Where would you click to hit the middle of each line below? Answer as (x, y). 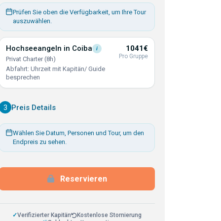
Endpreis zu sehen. (40, 142)
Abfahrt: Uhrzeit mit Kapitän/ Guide (55, 69)
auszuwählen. (32, 21)
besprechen (23, 77)
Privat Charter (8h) (31, 59)
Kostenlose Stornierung (109, 215)
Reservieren (83, 179)
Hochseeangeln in (39, 48)
